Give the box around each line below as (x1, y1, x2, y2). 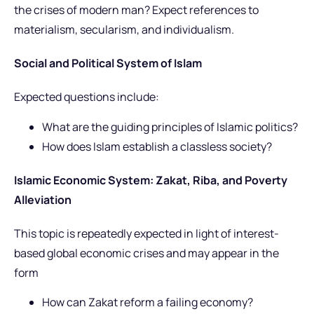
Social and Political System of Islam (14, 55, 202, 71)
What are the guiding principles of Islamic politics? (42, 118, 298, 135)
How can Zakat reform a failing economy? (42, 294, 253, 310)
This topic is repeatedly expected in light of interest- (14, 225, 279, 241)
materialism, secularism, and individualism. (14, 22, 234, 38)
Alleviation (14, 191, 71, 207)
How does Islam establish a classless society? (42, 138, 272, 154)
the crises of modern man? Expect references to (14, 2, 259, 18)
